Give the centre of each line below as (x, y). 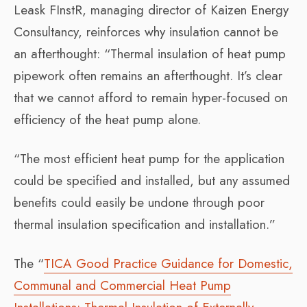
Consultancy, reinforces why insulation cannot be (146, 32)
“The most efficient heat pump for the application (149, 158)
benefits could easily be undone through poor (139, 202)
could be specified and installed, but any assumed (152, 180)
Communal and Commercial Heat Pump (122, 285)
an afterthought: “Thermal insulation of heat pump (150, 53)
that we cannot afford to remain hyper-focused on (151, 97)
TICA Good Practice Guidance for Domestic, (168, 263)
